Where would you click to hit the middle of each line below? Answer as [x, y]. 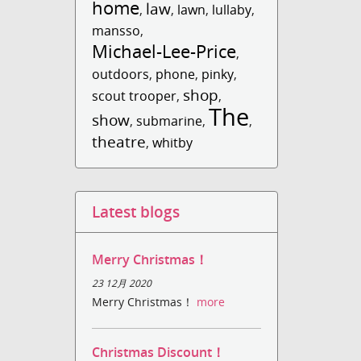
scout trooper [135, 96]
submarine [170, 121]
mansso [116, 31]
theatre [119, 141]
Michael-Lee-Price [164, 51]
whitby [173, 143]
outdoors [121, 74]
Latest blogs [136, 212]
